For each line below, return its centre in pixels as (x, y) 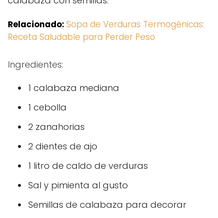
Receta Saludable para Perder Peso (82, 37)
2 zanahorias (56, 127)
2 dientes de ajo (63, 146)
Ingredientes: (36, 64)
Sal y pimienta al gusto (78, 185)
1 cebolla (47, 107)
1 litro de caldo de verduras (88, 166)
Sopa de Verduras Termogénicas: (135, 24)
